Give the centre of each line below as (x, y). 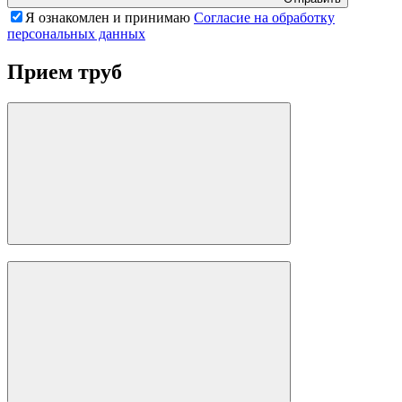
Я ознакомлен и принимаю (109, 18)
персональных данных (76, 34)
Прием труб (65, 72)
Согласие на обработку (264, 18)
